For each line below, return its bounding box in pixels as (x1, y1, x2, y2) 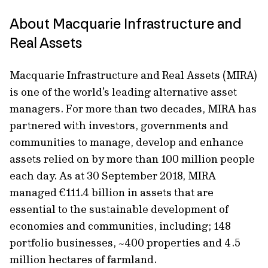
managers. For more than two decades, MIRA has (10, 102, 257, 115)
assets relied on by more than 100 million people (10, 152, 255, 166)
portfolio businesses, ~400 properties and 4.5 (10, 236, 240, 249)
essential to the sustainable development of (10, 202, 229, 216)
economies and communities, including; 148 (10, 219, 231, 233)
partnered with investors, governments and (10, 118, 229, 132)
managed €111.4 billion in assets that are (10, 185, 214, 199)
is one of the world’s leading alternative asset (10, 85, 237, 99)
